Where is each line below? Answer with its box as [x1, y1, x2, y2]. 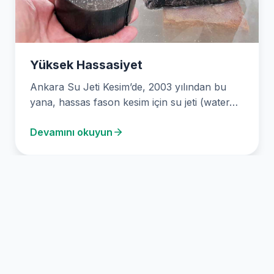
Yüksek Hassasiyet [30, 57, 143, 72]
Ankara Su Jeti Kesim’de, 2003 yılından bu [30, 80, 226, 93]
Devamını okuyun [30, 125, 113, 138]
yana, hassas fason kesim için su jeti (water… [30, 95, 238, 108]
